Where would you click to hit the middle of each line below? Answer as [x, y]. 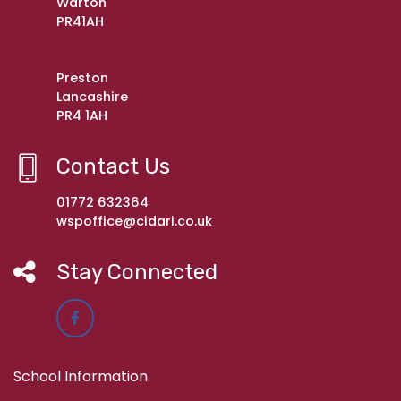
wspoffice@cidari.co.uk [134, 222]
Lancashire [92, 97]
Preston [82, 78]
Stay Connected [137, 273]
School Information [81, 377]
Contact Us [113, 167]
